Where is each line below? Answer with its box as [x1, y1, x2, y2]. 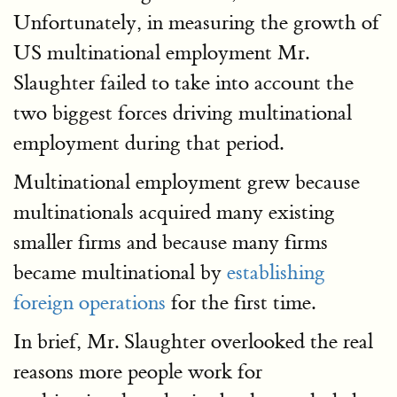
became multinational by [13, 260, 227, 285]
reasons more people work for [13, 359, 262, 385]
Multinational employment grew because [13, 169, 360, 195]
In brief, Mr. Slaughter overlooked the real [13, 329, 373, 354]
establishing [227, 260, 325, 285]
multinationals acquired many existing [13, 199, 335, 225]
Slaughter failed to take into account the [13, 70, 354, 96]
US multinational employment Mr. [13, 40, 309, 66]
